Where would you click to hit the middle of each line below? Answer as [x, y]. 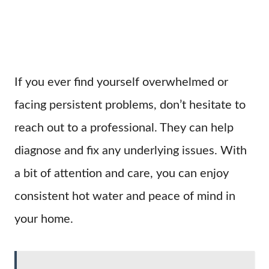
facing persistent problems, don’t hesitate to [130, 105]
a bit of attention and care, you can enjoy [122, 174]
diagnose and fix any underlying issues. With [131, 151]
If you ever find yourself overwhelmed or [121, 82]
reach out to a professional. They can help [124, 128]
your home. [44, 219]
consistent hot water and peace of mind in [125, 196]
